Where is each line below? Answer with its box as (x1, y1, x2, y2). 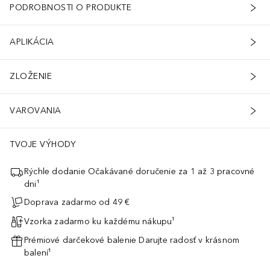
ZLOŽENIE (10, 71, 52, 82)
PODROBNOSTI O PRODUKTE (10, 2, 131, 13)
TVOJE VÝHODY (10, 139, 76, 149)
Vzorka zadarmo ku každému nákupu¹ (24, 216, 175, 227)
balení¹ (24, 247, 52, 258)
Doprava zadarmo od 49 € (24, 197, 130, 208)
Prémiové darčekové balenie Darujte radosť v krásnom (24, 234, 240, 245)
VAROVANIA (10, 105, 61, 116)
